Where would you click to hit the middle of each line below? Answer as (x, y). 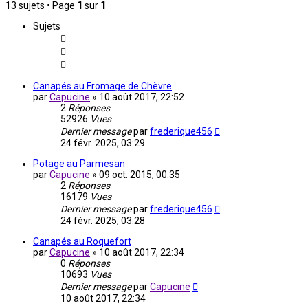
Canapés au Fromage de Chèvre (102, 86)
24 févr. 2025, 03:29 (103, 143)
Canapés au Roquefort (82, 242)
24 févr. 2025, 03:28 (103, 221)
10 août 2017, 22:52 (142, 97)
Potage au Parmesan (79, 164)
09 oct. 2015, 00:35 (140, 175)
